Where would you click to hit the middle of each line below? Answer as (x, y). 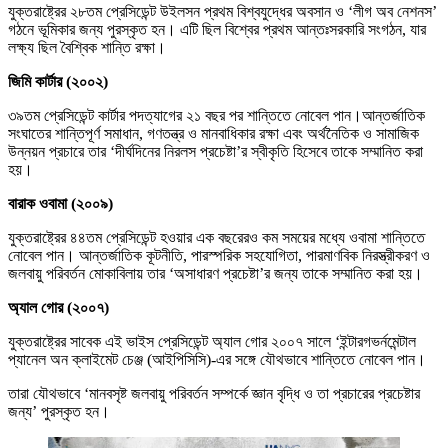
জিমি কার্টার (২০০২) (58, 82)
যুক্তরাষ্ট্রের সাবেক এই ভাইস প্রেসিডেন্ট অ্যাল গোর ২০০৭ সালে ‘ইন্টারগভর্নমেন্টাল (212, 342)
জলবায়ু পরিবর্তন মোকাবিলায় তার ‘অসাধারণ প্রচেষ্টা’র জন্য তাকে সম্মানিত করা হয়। (215, 274)
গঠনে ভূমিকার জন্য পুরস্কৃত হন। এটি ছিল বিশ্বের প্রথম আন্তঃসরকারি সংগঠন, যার (217, 30)
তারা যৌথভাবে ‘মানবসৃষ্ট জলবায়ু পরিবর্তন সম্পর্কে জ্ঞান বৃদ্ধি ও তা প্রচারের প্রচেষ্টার (214, 394)
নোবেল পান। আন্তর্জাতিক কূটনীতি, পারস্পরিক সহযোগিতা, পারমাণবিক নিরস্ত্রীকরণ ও (219, 256)
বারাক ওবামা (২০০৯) (60, 204)
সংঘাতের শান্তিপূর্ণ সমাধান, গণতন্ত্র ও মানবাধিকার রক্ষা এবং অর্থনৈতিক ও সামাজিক (213, 134)
